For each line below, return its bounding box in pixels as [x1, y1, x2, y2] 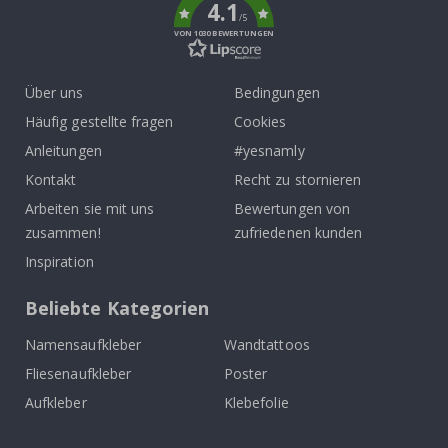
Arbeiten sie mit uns [25, 198, 155, 218]
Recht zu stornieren [234, 169, 362, 189]
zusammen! [25, 222, 101, 242]
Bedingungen [234, 82, 320, 102]
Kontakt [25, 169, 77, 189]
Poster [224, 363, 268, 383]
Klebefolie [224, 392, 289, 412]
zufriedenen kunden [234, 222, 363, 242]
